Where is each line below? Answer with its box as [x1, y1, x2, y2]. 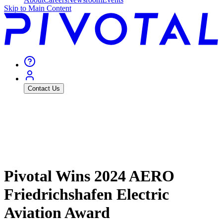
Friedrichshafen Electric [4, 185, 169, 203]
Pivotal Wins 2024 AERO [4, 166, 174, 185]
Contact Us [28, 85, 60, 93]
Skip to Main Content [4, 4, 71, 12]
